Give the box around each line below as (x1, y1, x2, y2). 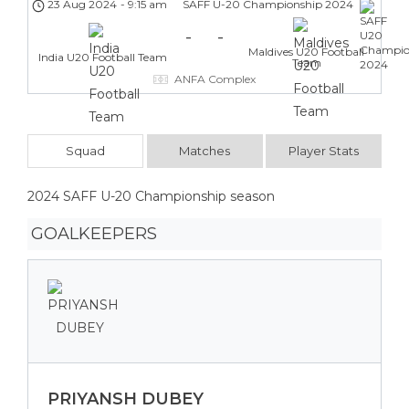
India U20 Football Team (37, 50, 167, 65)
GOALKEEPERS (30, 224, 157, 245)
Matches (179, 142, 230, 158)
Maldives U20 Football (248, 45, 365, 59)
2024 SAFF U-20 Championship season (27, 187, 275, 204)
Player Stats (288, 142, 359, 158)
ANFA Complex (174, 71, 256, 86)
